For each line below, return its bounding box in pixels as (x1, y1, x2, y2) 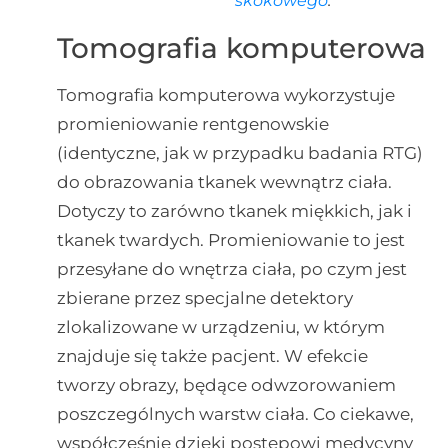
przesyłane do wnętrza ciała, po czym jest (56, 259, 407, 280)
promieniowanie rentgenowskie (56, 114, 329, 135)
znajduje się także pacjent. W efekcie (56, 346, 368, 367)
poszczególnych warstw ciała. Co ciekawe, (56, 404, 414, 425)
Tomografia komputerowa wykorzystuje (56, 85, 395, 106)
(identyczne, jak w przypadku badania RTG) (56, 143, 423, 164)
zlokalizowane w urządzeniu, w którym (56, 317, 385, 338)
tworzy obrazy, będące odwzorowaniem (56, 375, 396, 396)
